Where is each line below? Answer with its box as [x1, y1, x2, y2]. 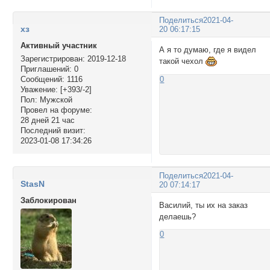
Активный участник [20, 40, 97, 50]
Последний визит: [20, 125, 86, 135]
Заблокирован [20, 196, 77, 206]
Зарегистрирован [20, 54, 83, 63]
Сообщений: [20, 74, 64, 84]
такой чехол [159, 57, 206, 66]
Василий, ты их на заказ [159, 200, 248, 210]
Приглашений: [20, 64, 72, 74]
